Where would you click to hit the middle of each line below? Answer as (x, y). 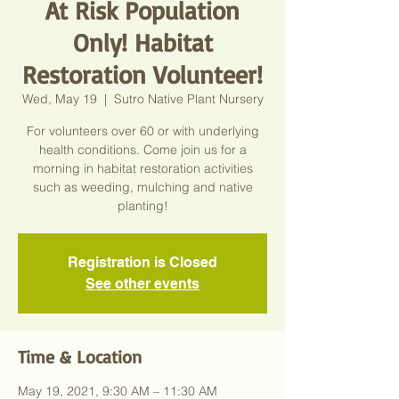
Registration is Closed (142, 262)
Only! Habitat (142, 42)
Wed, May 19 (59, 99)
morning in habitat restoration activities (142, 168)
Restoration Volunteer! (142, 74)
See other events (142, 284)
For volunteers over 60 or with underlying (142, 131)
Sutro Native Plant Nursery (188, 99)
